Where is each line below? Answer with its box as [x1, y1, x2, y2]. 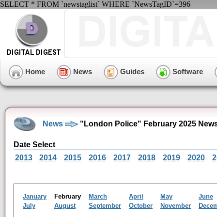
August [54, 202, 76, 209]
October [129, 202, 153, 209]
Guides [118, 67, 144, 76]
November [160, 202, 191, 209]
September [89, 202, 121, 209]
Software [170, 67, 203, 76]
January [23, 193, 46, 200]
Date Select [14, 140, 55, 149]
